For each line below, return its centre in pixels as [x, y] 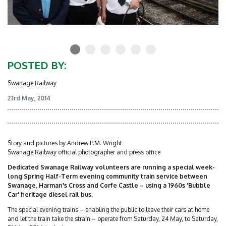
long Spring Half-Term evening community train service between [107, 176]
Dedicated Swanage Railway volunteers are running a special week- [111, 167]
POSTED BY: [37, 65]
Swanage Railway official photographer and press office [84, 152]
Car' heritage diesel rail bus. [50, 194]
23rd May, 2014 [29, 98]
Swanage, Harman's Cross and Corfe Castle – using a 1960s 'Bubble [109, 185]
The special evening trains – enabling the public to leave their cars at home [108, 210]
